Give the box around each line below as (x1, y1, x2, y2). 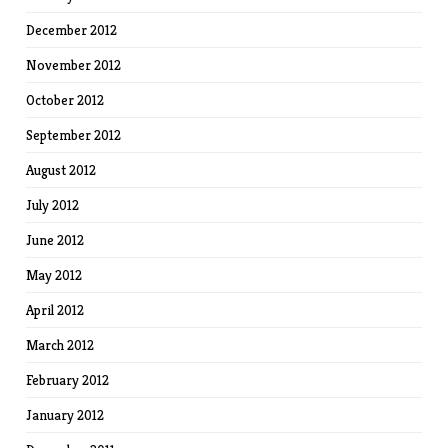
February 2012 (26, 371, 110, 390)
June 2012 (26, 231, 85, 250)
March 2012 (26, 336, 95, 355)
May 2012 (26, 266, 83, 285)
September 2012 (26, 126, 122, 145)
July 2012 (26, 196, 80, 215)
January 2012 (26, 406, 105, 425)
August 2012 (26, 161, 97, 180)
